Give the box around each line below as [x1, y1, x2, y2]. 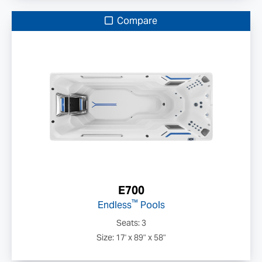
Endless [97, 199, 132, 211]
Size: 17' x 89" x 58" [96, 232, 166, 243]
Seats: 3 [116, 218, 146, 228]
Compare [115, 15, 157, 27]
